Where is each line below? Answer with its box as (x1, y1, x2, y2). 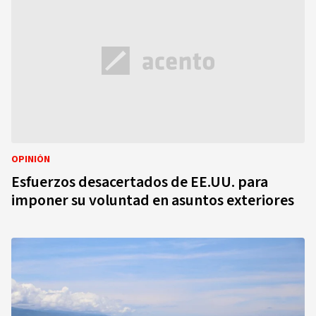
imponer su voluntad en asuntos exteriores (11, 189, 294, 212)
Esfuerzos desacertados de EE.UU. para (11, 171, 268, 193)
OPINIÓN (11, 152, 50, 166)
